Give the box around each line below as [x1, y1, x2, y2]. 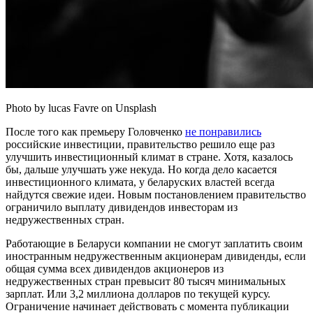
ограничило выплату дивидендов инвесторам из [6, 201, 238, 213]
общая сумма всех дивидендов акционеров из [6, 262, 224, 275]
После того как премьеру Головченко [6, 125, 185, 138]
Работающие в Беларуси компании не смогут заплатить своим [6, 237, 303, 249]
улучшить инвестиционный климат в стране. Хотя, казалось [6, 150, 293, 163]
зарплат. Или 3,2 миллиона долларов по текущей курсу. [6, 287, 270, 300]
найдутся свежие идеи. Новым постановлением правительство [6, 188, 306, 201]
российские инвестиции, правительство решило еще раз [6, 138, 275, 150]
